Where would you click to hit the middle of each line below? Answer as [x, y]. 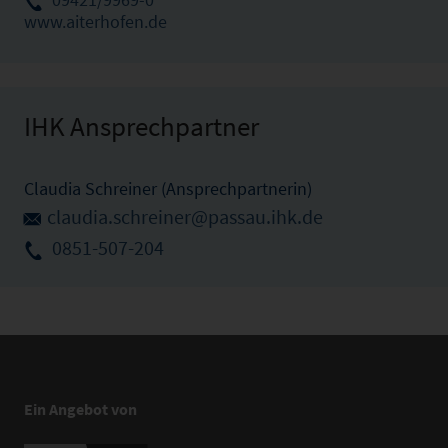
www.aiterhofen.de [95, 21]
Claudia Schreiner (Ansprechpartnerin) [168, 188]
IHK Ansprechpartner [141, 125]
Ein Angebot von [80, 409]
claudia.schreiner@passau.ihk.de [185, 216]
